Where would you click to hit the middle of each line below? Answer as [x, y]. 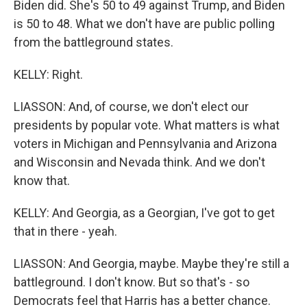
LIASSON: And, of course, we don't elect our [131, 107]
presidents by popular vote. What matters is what [147, 125]
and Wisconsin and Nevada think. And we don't [139, 162]
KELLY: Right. [48, 74]
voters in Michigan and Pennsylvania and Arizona [145, 144]
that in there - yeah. [65, 231]
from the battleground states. [94, 42]
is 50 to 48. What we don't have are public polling [144, 24]
